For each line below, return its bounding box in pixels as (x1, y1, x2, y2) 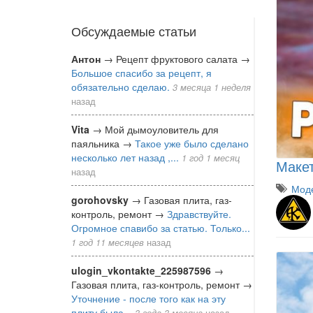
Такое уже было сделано (135, 136, 249, 150)
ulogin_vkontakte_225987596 (71, 263, 211, 277)
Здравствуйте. (167, 206, 231, 221)
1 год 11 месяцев (71, 235, 144, 249)
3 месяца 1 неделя (173, 80, 251, 94)
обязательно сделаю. (71, 79, 173, 94)
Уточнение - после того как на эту (71, 291, 226, 305)
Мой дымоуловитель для (105, 122, 219, 136)
